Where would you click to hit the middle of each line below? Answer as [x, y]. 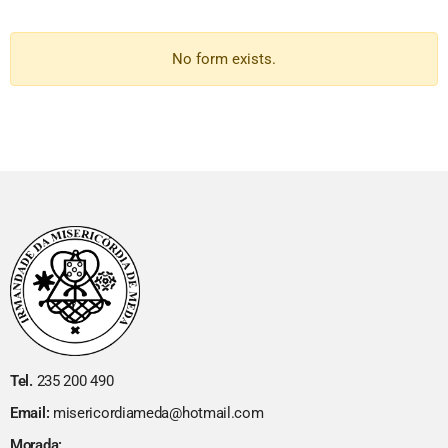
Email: [30, 413]
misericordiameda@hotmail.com [156, 413]
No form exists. [224, 59]
